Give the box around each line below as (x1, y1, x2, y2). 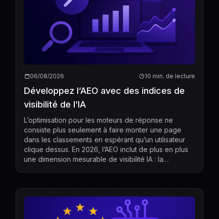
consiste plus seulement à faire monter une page (24, 125, 181, 134)
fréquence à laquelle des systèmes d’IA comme (24, 164, 177, 173)
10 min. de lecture (145, 72, 195, 80)
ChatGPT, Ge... (24, 174, 70, 183)
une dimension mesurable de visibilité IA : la (24, 154, 163, 163)
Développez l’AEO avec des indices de (24, 85, 185, 96)
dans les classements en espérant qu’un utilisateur (24, 135, 185, 144)
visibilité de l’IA (24, 99, 86, 109)
